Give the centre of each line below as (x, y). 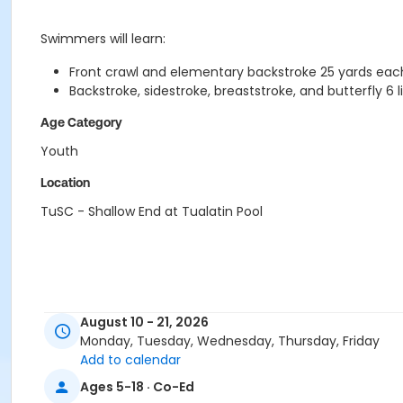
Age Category (81, 122)
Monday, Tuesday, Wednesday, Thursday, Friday (230, 341)
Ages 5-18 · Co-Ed (137, 386)
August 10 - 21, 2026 (144, 322)
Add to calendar (130, 360)
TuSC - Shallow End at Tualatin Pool (152, 211)
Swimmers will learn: (103, 39)
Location (65, 183)
